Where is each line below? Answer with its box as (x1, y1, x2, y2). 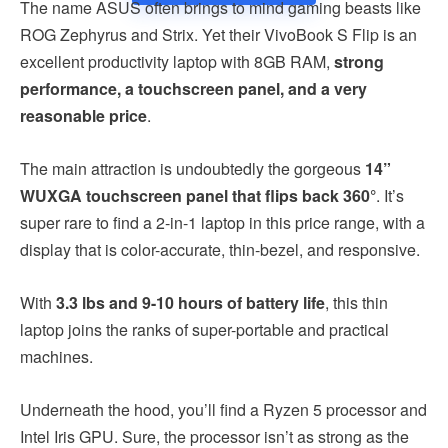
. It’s (376, 183, 404, 207)
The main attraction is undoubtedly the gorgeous (20, 156, 365, 180)
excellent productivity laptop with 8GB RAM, (20, 49, 334, 73)
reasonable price (20, 103, 147, 127)
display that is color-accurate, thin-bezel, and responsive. (20, 237, 420, 261)
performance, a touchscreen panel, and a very (20, 76, 367, 100)
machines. (20, 344, 93, 368)
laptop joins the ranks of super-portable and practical (20, 317, 389, 341)
